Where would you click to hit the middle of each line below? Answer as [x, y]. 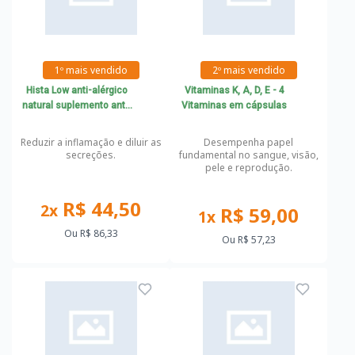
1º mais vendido [91, 70]
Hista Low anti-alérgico [76, 90]
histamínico [76, 120]
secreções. [91, 155]
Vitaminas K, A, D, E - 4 [234, 90]
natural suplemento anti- [76, 105]
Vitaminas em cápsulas [235, 105]
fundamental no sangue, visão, [248, 155]
